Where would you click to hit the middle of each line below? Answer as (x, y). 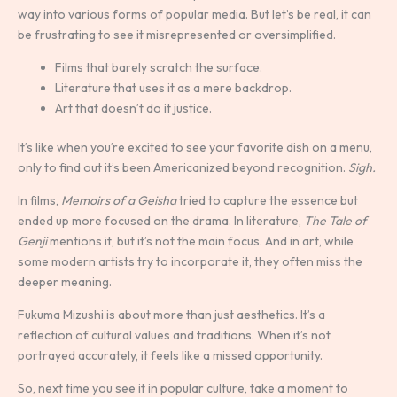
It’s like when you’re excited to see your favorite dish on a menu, (195, 148)
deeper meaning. (65, 282)
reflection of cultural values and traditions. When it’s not (174, 335)
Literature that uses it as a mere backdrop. (173, 88)
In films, (39, 201)
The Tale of (335, 221)
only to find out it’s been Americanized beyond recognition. (183, 168)
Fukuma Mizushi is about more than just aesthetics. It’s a (171, 315)
